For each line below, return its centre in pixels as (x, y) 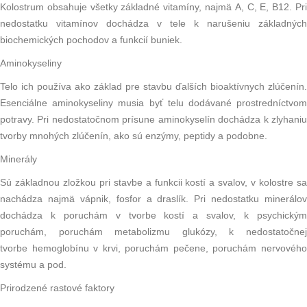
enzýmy (162, 136)
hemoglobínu (60, 248)
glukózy (198, 232)
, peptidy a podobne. (223, 136)
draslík (172, 199)
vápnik (94, 199)
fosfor (128, 199)
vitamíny (181, 7)
